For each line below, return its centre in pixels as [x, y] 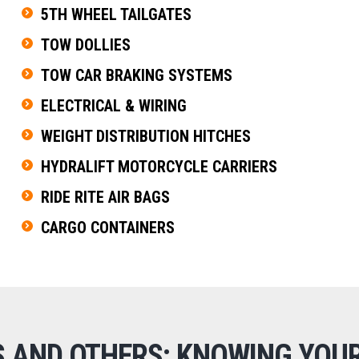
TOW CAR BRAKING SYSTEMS [136, 75]
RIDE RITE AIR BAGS [105, 197]
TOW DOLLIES [85, 44]
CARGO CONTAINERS [107, 227]
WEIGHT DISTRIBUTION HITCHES [145, 136]
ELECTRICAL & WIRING [113, 105]
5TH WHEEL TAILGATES [116, 14]
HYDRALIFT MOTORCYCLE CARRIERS [159, 166]
